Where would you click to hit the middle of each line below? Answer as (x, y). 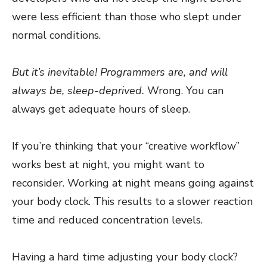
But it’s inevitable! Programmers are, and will (120, 72)
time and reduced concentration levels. (109, 220)
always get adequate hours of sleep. (103, 109)
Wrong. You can (184, 90)
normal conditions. (56, 35)
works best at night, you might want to (108, 164)
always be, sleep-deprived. (78, 90)
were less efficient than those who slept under (127, 16)
